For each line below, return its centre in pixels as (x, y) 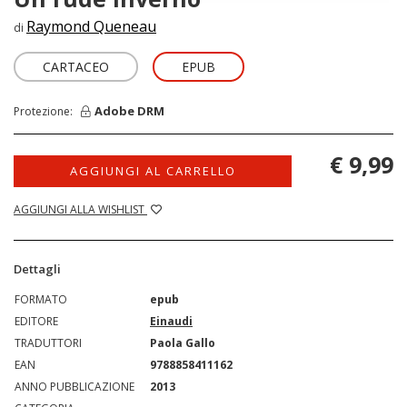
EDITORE (36, 321)
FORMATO (41, 299)
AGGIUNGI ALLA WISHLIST (80, 209)
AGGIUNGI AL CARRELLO (153, 170)
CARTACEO (76, 66)
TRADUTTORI (48, 342)
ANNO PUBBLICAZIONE (74, 386)
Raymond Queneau (91, 26)
